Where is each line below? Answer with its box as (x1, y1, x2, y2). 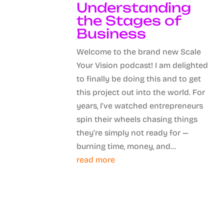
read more (76, 154, 115, 164)
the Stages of (76, 12, 181, 28)
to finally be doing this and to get (76, 73, 201, 83)
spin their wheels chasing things (76, 114, 198, 124)
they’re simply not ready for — (76, 127, 189, 137)
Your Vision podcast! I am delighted (76, 60, 208, 70)
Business (76, 25, 146, 41)
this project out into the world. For (76, 87, 205, 97)
